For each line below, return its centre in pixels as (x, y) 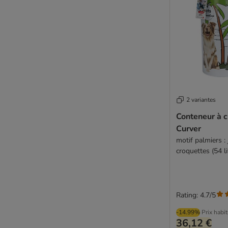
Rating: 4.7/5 (196, 195)
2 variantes (201, 100)
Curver (189, 129)
